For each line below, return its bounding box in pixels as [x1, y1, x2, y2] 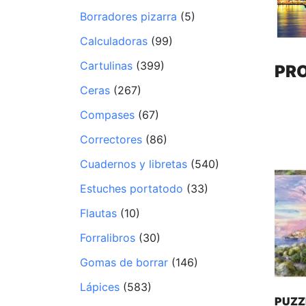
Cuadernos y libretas [80, 157, 187, 171]
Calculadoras [80, 34, 148, 48]
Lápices [80, 280, 120, 294]
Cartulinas [80, 59, 133, 72]
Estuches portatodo [80, 182, 183, 195]
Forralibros [80, 231, 135, 245]
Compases [80, 108, 135, 122]
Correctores [80, 133, 142, 146]
